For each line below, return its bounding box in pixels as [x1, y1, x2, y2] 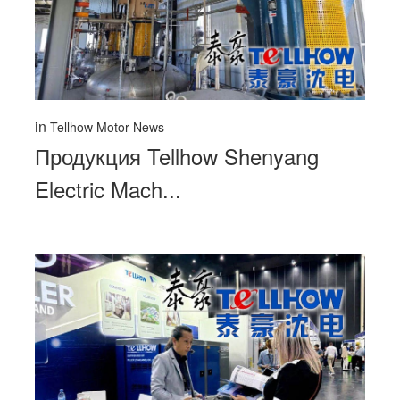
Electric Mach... [35, 172, 181, 204]
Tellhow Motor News [50, 117, 164, 136]
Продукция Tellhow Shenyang [35, 139, 319, 171]
